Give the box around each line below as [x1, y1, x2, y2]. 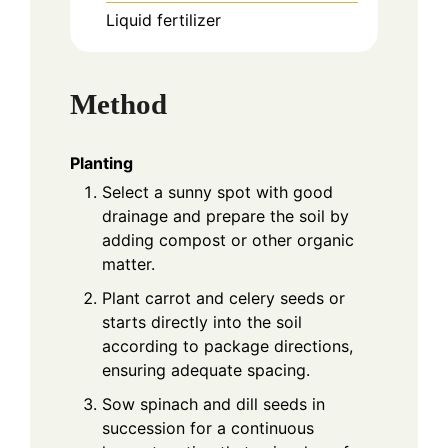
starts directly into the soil [102, 312, 302, 333]
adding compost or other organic [102, 230, 354, 251]
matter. [102, 254, 155, 275]
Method [70, 88, 167, 121]
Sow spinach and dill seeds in [102, 394, 325, 415]
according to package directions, [102, 336, 353, 357]
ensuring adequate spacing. [102, 360, 310, 381]
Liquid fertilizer [106, 9, 221, 30]
